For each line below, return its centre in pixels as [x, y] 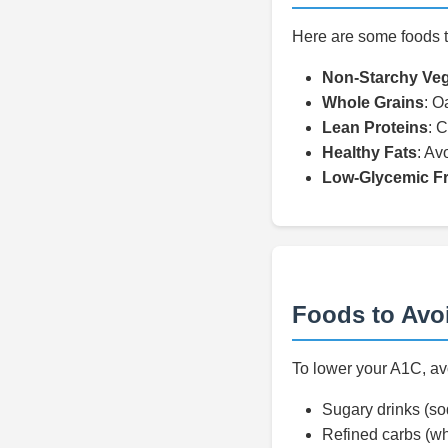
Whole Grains [373, 102]
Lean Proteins [375, 127]
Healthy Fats [369, 152]
